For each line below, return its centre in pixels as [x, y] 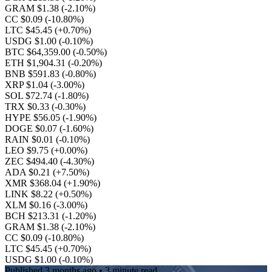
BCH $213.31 [33, 216]
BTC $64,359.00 [39, 52]
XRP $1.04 [28, 85]
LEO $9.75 [28, 150]
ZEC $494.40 [32, 161]
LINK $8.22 [30, 194]
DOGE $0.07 [32, 128]
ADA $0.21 [29, 172]
